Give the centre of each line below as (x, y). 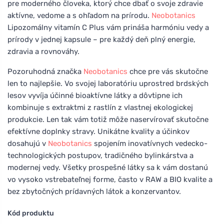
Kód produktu (31, 213)
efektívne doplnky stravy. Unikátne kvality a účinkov (98, 131)
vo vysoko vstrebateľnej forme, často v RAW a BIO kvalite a (110, 179)
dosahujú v (28, 143)
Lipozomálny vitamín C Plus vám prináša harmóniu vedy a (108, 27)
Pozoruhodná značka (45, 71)
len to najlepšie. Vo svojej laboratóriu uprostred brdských (108, 83)
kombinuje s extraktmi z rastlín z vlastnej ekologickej (100, 107)
